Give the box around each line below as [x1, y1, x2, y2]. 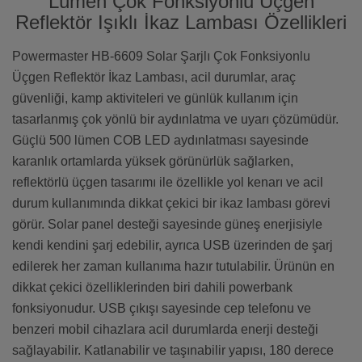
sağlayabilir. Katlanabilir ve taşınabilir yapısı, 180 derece [12, 343, 334, 358]
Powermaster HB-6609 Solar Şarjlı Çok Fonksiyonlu [12, 49, 310, 64]
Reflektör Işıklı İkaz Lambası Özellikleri [15, 11, 347, 34]
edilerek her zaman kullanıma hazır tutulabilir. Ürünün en [12, 259, 335, 274]
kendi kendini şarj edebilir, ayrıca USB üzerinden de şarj [12, 238, 333, 253]
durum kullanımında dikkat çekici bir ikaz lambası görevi [12, 196, 330, 211]
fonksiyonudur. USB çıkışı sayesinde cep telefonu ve [12, 301, 311, 316]
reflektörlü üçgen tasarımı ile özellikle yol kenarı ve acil [12, 175, 323, 190]
